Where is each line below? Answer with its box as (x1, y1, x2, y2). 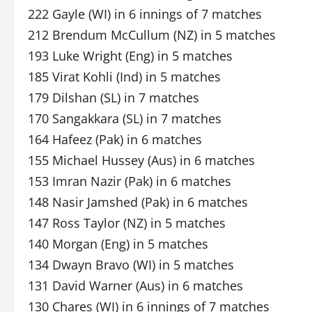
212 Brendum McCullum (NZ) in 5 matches (28, 26, 276, 43)
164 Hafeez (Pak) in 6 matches (28, 131, 202, 148)
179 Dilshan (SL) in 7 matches (28, 89, 199, 106)
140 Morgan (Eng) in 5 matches (28, 235, 208, 252)
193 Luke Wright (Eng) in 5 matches (28, 47, 233, 64)
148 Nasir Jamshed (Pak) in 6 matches (28, 194, 248, 210)
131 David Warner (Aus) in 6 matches (28, 277, 243, 294)
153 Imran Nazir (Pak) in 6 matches (28, 173, 231, 189)
